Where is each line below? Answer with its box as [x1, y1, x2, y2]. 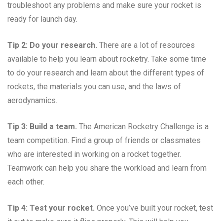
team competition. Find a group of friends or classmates [7, 135, 201, 145]
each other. [7, 177, 44, 186]
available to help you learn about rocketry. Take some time [7, 54, 206, 64]
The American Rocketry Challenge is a [77, 121, 209, 131]
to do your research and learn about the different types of [7, 68, 204, 77]
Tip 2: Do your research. [7, 40, 97, 50]
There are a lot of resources [97, 40, 195, 50]
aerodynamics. [7, 95, 57, 105]
